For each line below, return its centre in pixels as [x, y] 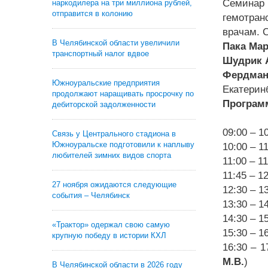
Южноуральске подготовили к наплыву [123, 144]
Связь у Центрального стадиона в [114, 134]
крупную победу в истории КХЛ [109, 235]
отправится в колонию [92, 13]
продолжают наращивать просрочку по [123, 94]
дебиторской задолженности [104, 104]
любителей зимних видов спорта [112, 155]
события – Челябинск [91, 195]
